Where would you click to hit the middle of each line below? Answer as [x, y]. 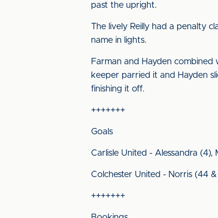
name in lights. [119, 40]
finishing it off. [118, 89]
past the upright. [124, 5]
